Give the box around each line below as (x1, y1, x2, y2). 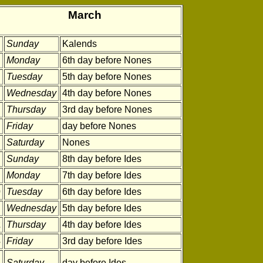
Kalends (62, 39, 97, 49)
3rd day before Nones (62, 104, 152, 114)
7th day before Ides (62, 170, 141, 180)
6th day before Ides (62, 187, 141, 197)
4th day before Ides (62, 220, 141, 230)
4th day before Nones (62, 88, 151, 98)
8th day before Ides (62, 154, 141, 164)
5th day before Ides (62, 203, 141, 213)
